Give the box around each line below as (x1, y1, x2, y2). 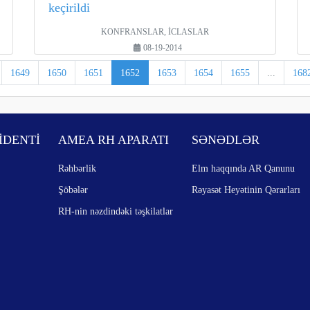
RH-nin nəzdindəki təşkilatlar (58, 206, 174, 217)
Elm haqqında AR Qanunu (191, 163, 295, 174)
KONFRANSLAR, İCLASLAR (100, 28, 209, 36)
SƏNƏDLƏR (191, 133, 259, 147)
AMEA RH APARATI (58, 133, 170, 147)
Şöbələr (58, 184, 89, 195)
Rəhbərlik (58, 163, 97, 174)
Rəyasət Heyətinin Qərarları (191, 184, 300, 195)
